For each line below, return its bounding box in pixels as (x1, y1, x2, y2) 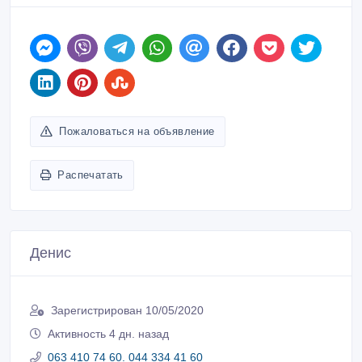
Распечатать (57, 169, 124, 182)
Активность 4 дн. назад (48, 327, 169, 341)
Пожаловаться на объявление (59, 125, 215, 138)
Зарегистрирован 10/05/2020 (51, 304, 204, 318)
